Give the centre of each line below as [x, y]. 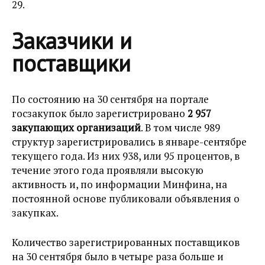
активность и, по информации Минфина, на [119, 184]
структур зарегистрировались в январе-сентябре [129, 142]
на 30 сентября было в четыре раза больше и [118, 256]
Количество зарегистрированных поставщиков [126, 242]
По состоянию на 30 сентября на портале [110, 99]
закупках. [35, 213]
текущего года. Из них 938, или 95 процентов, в [126, 156]
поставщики [71, 63]
